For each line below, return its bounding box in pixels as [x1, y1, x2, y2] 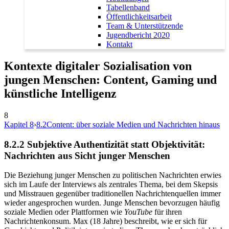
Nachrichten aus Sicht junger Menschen [4, 150, 170, 161]
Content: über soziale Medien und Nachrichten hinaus [47, 120, 220, 129]
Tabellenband [106, 3, 150, 12]
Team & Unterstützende [106, 21, 183, 31]
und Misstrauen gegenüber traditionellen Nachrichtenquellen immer [4, 189, 221, 198]
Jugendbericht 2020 [106, 31, 170, 40]
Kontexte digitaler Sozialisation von [4, 59, 192, 73]
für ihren [152, 208, 182, 217]
